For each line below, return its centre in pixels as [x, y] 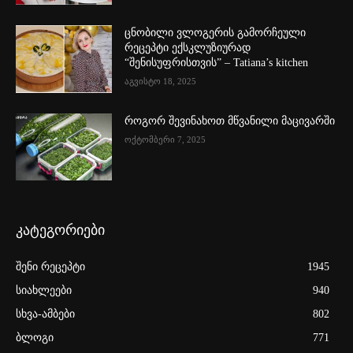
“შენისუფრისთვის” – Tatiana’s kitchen [217, 63]
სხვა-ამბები [45, 314]
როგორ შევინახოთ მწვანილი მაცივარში [230, 121]
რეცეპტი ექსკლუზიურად [188, 48]
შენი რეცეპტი [50, 267]
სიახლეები [44, 291]
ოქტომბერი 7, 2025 [165, 139]
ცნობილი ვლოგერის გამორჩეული [216, 33]
